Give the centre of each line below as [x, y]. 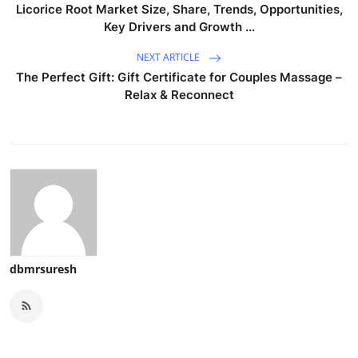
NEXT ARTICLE [169, 57]
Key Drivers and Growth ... [179, 26]
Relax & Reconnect [179, 94]
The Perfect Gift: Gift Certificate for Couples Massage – [179, 77]
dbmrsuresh [43, 268]
